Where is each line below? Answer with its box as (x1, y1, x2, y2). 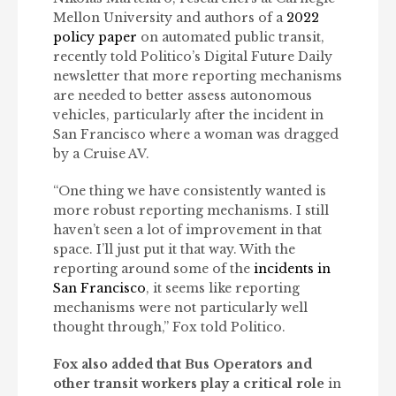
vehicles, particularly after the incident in (53, 107, 324, 124)
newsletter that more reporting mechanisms (53, 68, 342, 85)
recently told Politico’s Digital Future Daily (53, 49, 332, 65)
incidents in (254, 261, 331, 278)
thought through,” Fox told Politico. (53, 319, 286, 336)
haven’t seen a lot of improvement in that (53, 222, 322, 239)
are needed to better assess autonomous (53, 88, 312, 104)
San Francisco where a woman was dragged (53, 126, 339, 143)
